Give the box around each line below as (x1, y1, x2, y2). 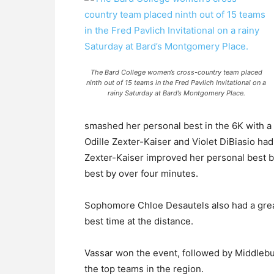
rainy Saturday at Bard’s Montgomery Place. (107, 89, 245, 97)
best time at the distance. (84, 215, 193, 227)
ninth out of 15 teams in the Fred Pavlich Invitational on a (86, 78, 266, 87)
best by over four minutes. (84, 168, 198, 179)
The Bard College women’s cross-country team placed (90, 68, 262, 76)
